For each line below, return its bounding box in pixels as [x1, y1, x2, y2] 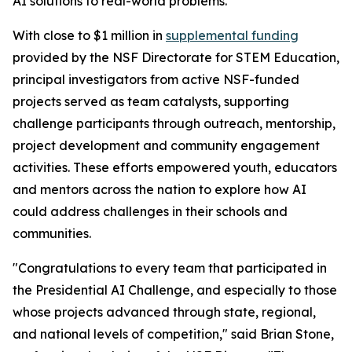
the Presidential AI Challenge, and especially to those [13, 282, 337, 298]
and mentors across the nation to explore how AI [13, 181, 306, 197]
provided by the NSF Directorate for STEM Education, [13, 49, 339, 65]
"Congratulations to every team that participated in [13, 260, 327, 276]
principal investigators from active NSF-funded [13, 71, 299, 87]
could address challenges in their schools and [13, 203, 288, 219]
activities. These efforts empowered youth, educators [13, 159, 337, 175]
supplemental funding [166, 27, 299, 43]
